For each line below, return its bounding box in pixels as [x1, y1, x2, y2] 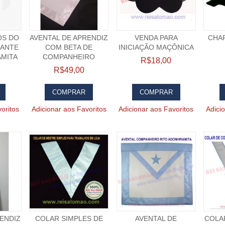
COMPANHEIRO [43, 53, 95, 61]
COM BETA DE [45, 43, 93, 52]
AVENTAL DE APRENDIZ [30, 34, 108, 42]
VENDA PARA [134, 34, 178, 42]
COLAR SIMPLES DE [35, 214, 103, 223]
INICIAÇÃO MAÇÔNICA [118, 43, 194, 52]
